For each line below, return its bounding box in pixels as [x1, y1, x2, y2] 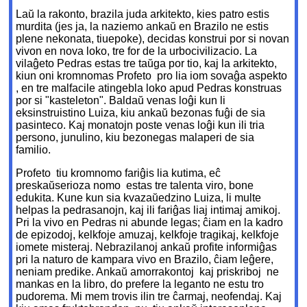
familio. [16, 144, 51, 156]
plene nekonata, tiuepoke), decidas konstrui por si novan [16, 33, 290, 45]
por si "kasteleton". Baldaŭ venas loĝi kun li [16, 95, 226, 107]
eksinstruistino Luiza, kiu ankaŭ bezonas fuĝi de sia [16, 107, 266, 119]
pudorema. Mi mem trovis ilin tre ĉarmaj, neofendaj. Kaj [16, 291, 282, 303]
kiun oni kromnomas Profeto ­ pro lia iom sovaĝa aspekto [16, 70, 288, 82]
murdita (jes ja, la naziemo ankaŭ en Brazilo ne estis [16, 21, 269, 33]
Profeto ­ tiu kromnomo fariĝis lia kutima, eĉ [16, 167, 221, 180]
